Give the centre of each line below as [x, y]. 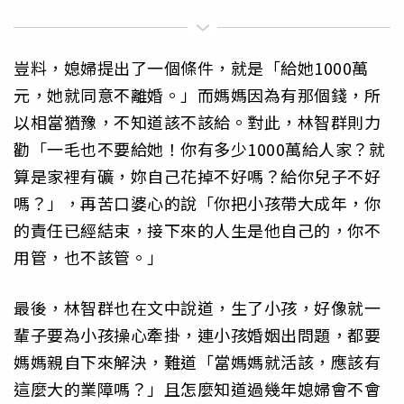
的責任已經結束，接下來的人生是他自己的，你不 [197, 230]
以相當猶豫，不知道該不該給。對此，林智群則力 [197, 122]
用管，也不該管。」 [89, 257]
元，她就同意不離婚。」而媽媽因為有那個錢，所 [197, 95]
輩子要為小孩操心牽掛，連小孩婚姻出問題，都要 [197, 335]
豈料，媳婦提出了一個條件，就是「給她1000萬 [191, 68]
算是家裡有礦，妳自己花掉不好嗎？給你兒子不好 [197, 176]
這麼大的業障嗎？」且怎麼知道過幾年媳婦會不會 [197, 389]
